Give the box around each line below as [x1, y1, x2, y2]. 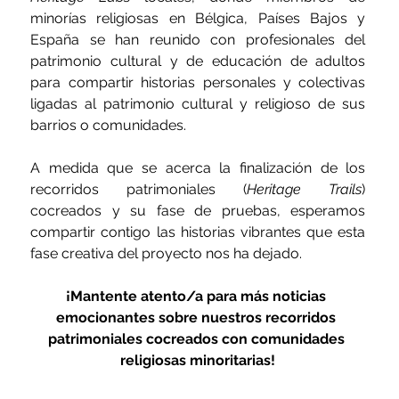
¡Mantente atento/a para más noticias [66, 288, 330, 305]
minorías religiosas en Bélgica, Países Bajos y [30, 10, 366, 28]
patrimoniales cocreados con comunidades [47, 330, 348, 348]
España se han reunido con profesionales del [30, 31, 366, 49]
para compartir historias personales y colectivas [30, 74, 366, 92]
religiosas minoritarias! [120, 352, 276, 370]
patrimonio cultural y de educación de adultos [30, 53, 366, 70]
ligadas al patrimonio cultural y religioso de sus [30, 95, 366, 113]
